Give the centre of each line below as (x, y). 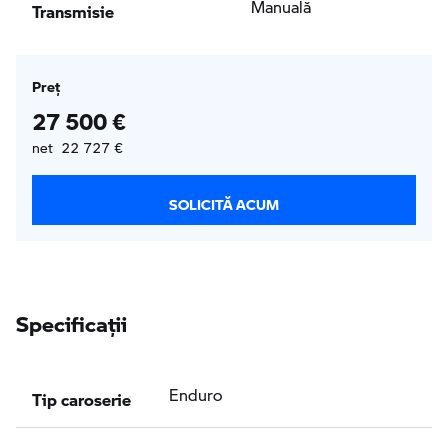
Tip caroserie (81, 395)
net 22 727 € (77, 148)
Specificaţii (71, 318)
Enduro (195, 395)
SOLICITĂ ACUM (224, 199)
